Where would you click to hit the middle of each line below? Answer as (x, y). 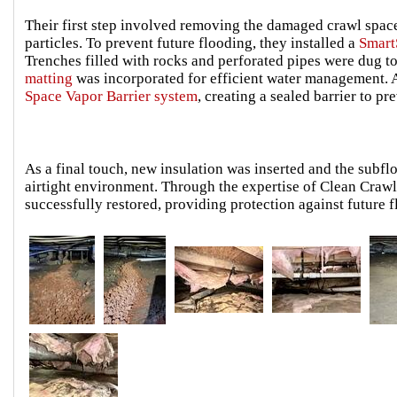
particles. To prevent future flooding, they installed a (192, 43)
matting (49, 78)
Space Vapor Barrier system (111, 96)
